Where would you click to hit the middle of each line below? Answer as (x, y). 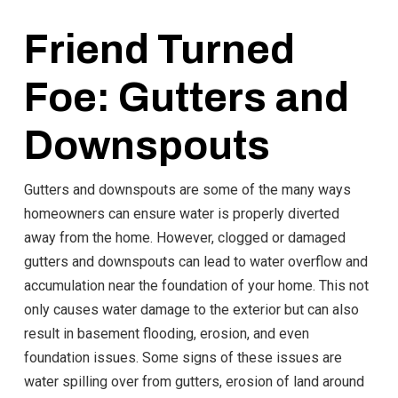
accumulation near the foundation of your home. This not (196, 285)
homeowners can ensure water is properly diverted (181, 213)
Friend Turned (159, 49)
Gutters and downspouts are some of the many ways (187, 189)
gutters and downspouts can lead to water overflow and (195, 261)
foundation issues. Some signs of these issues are (183, 357)
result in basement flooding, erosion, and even (166, 333)
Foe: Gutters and (186, 97)
